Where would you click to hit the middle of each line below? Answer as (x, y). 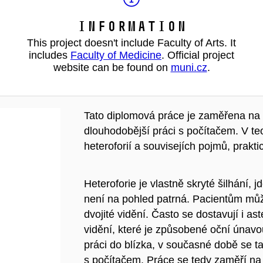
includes (50, 55)
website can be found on (112, 68)
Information (131, 26)
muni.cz (189, 68)
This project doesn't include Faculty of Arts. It (131, 43)
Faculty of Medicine (116, 55)
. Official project (198, 55)
